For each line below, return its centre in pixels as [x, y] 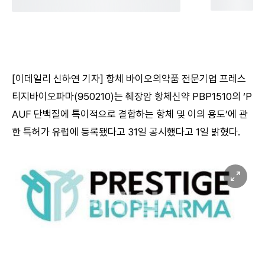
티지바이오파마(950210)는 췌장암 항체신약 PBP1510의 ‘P [132, 96]
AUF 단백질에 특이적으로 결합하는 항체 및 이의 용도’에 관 [130, 114]
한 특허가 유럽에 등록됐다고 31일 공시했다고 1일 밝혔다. [126, 132]
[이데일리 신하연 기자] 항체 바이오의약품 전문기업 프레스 [129, 79]
